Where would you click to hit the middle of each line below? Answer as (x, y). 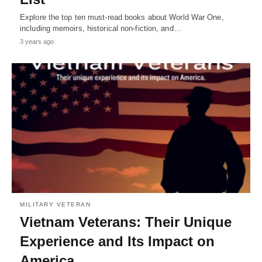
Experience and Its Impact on (117, 241)
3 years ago (37, 41)
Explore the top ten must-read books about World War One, (122, 17)
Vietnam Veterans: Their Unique (126, 222)
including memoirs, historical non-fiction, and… (101, 28)
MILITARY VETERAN (55, 204)
